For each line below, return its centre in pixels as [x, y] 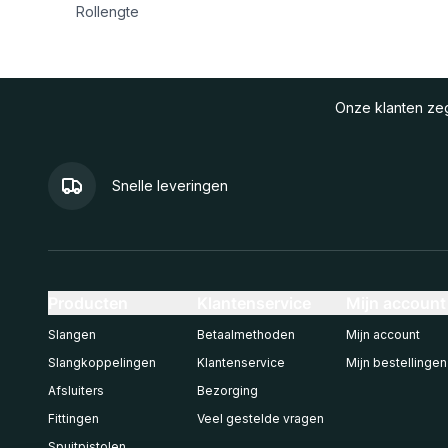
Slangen [72, 334]
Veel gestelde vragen [260, 418]
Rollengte [107, 11]
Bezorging [227, 390]
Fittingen [73, 418]
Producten [88, 303]
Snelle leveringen [170, 185]
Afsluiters [76, 390]
